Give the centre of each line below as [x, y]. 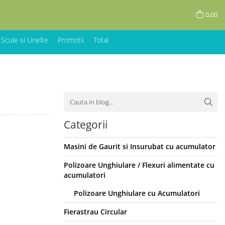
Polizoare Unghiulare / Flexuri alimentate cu [139, 165]
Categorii [86, 125]
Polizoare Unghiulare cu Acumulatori [137, 193]
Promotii [71, 40]
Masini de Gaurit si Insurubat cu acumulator [140, 147]
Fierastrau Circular [95, 212]
